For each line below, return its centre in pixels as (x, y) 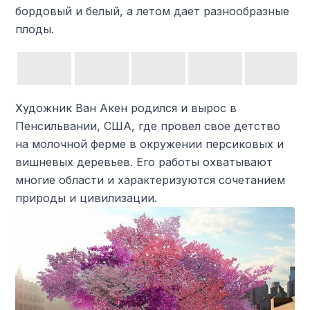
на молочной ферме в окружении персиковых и (150, 144)
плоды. (35, 29)
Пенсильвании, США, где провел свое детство (148, 126)
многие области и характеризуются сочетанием (151, 180)
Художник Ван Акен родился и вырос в (126, 108)
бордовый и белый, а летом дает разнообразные (153, 11)
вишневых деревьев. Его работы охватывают (144, 162)
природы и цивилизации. (86, 198)
